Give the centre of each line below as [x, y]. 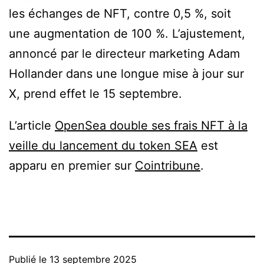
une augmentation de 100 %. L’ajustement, [127, 34]
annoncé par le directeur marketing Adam [124, 54]
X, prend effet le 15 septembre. [95, 94]
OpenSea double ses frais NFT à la [151, 126]
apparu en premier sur [72, 166]
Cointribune [168, 166]
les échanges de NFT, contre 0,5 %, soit [120, 14]
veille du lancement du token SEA [103, 146]
